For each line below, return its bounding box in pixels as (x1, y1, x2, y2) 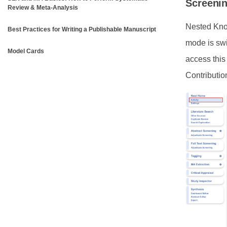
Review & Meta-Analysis (8, 4, 78, 11)
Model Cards (8, 48, 44, 55)
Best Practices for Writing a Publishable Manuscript (8, 26, 156, 33)
